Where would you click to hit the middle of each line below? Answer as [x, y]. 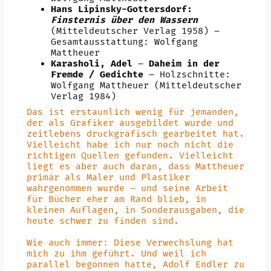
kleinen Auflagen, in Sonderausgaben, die [135, 210]
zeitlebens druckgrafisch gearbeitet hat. [135, 134]
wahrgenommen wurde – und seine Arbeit [127, 188]
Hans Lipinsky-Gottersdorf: [121, 9]
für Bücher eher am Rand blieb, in [116, 199]
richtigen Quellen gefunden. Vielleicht [130, 155]
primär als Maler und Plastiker [108, 177]
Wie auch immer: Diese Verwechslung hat [130, 243]
